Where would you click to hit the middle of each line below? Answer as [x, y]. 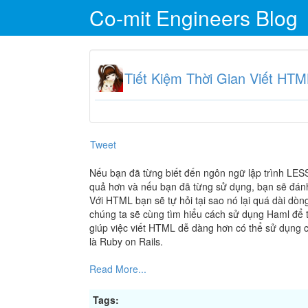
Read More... [118, 269]
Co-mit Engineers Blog [194, 18]
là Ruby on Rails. [126, 242]
